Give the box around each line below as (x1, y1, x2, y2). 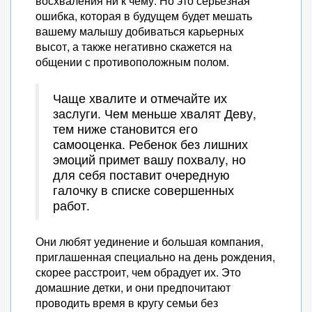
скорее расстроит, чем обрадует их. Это (36, 264, 241, 280)
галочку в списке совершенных (53, 181, 234, 198)
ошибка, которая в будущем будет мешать (36, 8, 252, 24)
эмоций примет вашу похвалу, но (53, 150, 246, 168)
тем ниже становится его (53, 120, 198, 137)
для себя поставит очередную (53, 166, 230, 183)
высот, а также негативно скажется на (36, 38, 232, 54)
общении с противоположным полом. (36, 54, 229, 70)
